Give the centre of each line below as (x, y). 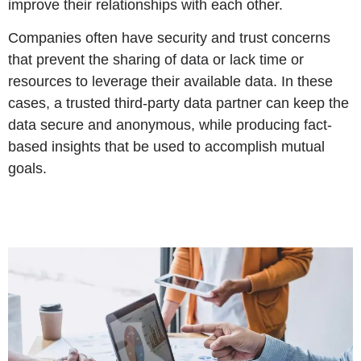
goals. (27, 169)
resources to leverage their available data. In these (170, 82)
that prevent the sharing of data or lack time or (156, 60)
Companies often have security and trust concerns (169, 38)
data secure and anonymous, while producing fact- (170, 125)
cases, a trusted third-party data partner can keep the (178, 104)
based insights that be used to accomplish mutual (166, 147)
